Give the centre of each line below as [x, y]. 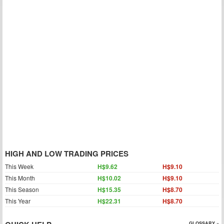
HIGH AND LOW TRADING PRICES [67, 153]
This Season [22, 189]
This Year [18, 201]
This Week [19, 166]
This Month [20, 178]
